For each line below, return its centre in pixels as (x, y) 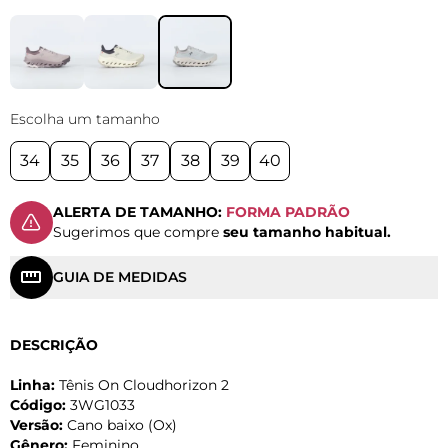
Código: (38, 404)
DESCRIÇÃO (54, 344)
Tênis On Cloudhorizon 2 (142, 384)
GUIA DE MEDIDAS (120, 277)
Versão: (36, 424)
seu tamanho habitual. (307, 232)
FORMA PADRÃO (288, 212)
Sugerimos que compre (138, 232)
